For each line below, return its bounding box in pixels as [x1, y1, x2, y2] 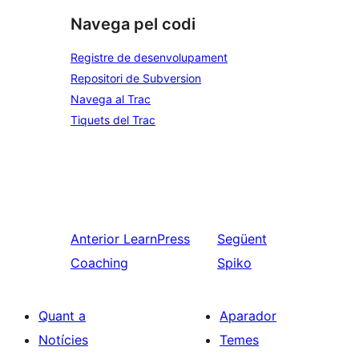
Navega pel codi [71, 14, 196, 34]
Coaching [71, 255, 128, 271]
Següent [216, 231, 267, 247]
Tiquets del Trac [71, 113, 155, 127]
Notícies [38, 332, 88, 348]
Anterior [71, 231, 119, 247]
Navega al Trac [71, 92, 151, 106]
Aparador [220, 308, 276, 324]
